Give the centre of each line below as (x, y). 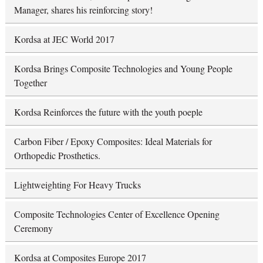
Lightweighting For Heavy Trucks (77, 184)
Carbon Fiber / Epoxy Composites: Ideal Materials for (113, 141)
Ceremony (33, 228)
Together (30, 82)
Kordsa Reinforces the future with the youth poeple (108, 112)
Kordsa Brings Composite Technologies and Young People (123, 68)
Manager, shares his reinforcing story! (83, 9)
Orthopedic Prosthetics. (57, 155)
